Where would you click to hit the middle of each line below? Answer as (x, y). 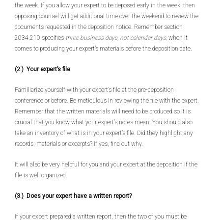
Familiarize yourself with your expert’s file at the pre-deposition (94, 90)
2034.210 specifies (40, 38)
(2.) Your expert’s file (42, 69)
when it (177, 38)
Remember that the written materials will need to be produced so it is (103, 111)
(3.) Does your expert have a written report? (73, 196)
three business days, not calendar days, (116, 38)
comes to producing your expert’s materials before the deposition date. (103, 49)
